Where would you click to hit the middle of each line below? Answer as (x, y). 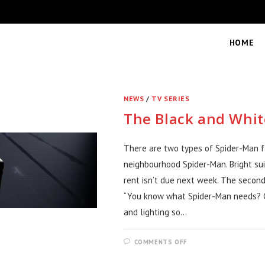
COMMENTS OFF (161, 242)
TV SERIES (171, 98)
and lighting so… (155, 212)
